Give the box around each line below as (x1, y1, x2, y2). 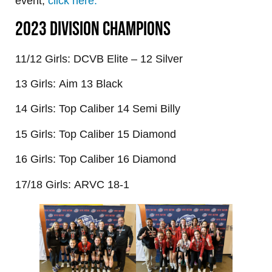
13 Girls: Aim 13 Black (15, 77, 123, 90)
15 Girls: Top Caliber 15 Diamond (15, 127, 176, 140)
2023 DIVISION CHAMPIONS (15, 17, 171, 41)
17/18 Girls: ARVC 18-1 (15, 178, 129, 191)
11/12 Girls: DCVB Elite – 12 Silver (15, 52, 186, 65)
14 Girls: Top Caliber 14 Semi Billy (15, 103, 180, 115)
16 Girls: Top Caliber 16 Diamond (15, 153, 176, 166)
